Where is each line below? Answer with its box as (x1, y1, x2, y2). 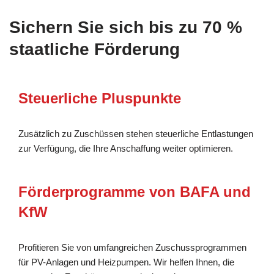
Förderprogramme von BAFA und (18, 183, 251, 200)
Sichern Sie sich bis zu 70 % (9, 17, 242, 37)
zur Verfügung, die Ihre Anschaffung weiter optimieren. (18, 143, 233, 154)
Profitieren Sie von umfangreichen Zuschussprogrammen (18, 242, 246, 253)
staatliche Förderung (9, 39, 180, 59)
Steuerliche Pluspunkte (18, 89, 181, 106)
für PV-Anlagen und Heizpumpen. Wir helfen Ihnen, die (18, 256, 234, 267)
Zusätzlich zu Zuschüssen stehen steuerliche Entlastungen (18, 128, 253, 139)
